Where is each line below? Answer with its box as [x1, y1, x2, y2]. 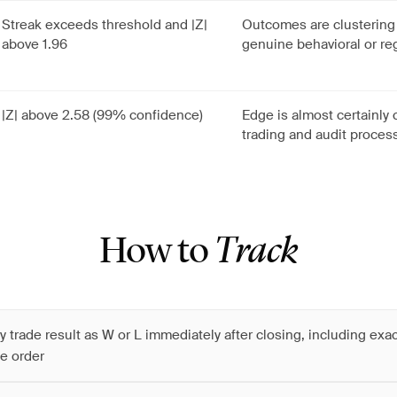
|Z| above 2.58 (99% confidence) [2, 106, 203, 124]
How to [99, 234, 214, 271]
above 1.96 [2, 35, 67, 53]
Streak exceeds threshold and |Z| [2, 16, 207, 34]
